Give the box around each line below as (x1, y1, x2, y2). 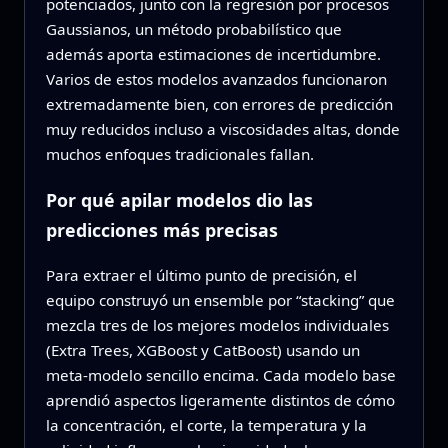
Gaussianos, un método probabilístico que (45, 19, 342, 40)
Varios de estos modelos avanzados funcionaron (45, 69, 387, 90)
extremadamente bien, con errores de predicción (45, 94, 393, 115)
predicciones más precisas (45, 217, 278, 242)
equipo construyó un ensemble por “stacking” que (45, 289, 395, 310)
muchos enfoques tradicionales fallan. (45, 144, 314, 165)
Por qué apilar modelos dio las (45, 187, 313, 212)
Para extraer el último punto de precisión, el (45, 264, 357, 285)
